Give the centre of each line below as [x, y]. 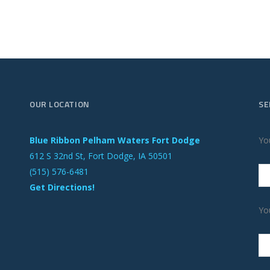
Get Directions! [62, 187]
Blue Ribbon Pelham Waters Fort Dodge [115, 140]
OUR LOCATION [60, 104]
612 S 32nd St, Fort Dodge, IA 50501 [101, 156]
